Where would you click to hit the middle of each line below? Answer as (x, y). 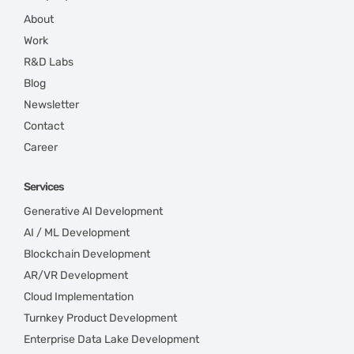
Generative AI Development (93, 211)
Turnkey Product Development (100, 318)
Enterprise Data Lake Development (111, 339)
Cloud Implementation (79, 296)
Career (41, 147)
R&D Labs (49, 62)
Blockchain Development (87, 254)
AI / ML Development (77, 232)
